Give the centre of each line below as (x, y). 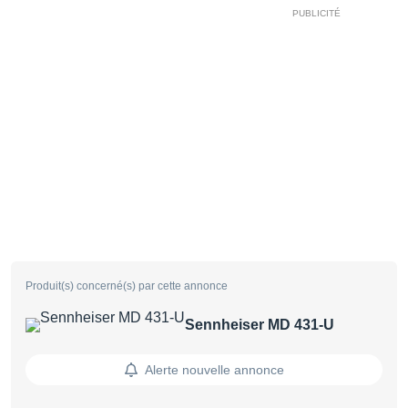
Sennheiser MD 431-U (260, 324)
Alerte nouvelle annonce (214, 369)
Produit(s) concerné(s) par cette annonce (127, 286)
